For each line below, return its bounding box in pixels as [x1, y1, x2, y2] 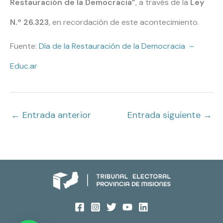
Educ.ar [10, 61, 37, 72]
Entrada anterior [20, 109, 91, 121]
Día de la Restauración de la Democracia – [39, 41, 194, 52]
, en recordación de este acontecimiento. [49, 17, 201, 28]
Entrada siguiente [127, 109, 203, 121]
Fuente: [10, 41, 39, 52]
